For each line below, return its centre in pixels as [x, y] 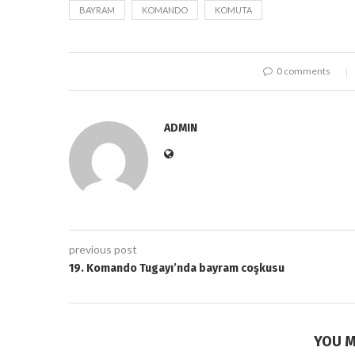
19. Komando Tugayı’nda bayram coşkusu [177, 268]
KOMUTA [233, 10]
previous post [103, 249]
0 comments [304, 71]
